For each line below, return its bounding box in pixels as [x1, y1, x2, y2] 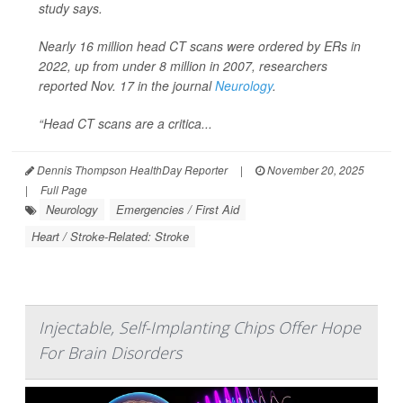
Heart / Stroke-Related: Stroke [31, 228, 189, 246]
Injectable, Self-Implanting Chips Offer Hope [39, 317, 361, 339]
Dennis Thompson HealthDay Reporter [34, 162, 228, 178]
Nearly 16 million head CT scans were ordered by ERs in [39, 37, 361, 56]
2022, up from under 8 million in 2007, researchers [39, 57, 327, 76]
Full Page [40, 182, 87, 198]
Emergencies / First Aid [116, 201, 239, 219]
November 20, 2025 [264, 162, 364, 178]
